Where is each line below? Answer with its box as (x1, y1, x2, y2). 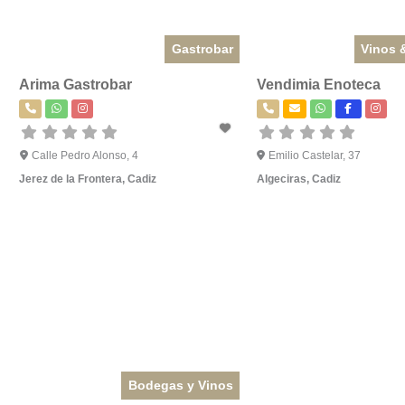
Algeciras (256, 173, 306, 186)
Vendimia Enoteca (256, 77, 381, 93)
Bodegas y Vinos (127, 377, 233, 392)
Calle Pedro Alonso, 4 (31, 149, 138, 163)
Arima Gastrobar (19, 77, 132, 93)
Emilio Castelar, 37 (268, 149, 362, 163)
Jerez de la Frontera (19, 173, 122, 186)
